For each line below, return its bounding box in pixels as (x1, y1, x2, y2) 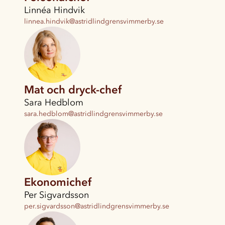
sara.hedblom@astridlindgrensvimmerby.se (24, 109, 163, 119)
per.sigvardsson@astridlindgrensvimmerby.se (24, 202, 169, 211)
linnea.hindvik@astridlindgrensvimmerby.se (24, 17, 164, 26)
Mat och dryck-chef (24, 83, 122, 97)
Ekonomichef (24, 175, 91, 189)
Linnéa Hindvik (24, 5, 85, 16)
